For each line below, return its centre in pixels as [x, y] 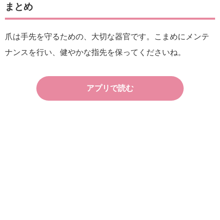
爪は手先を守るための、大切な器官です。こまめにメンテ [107, 37]
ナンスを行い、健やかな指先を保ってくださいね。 [95, 53]
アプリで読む [110, 88]
